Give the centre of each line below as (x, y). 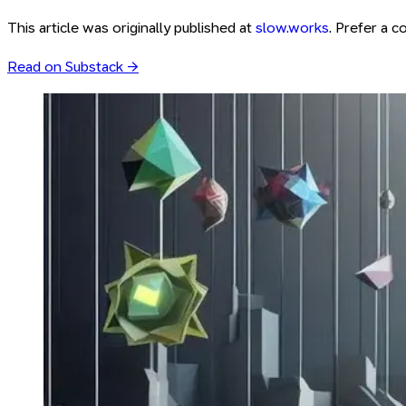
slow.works (292, 28)
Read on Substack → (73, 67)
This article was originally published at (130, 28)
